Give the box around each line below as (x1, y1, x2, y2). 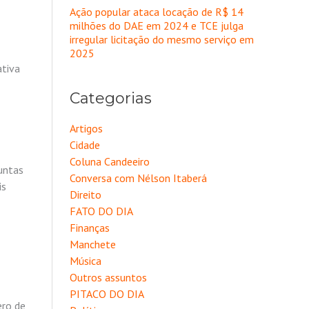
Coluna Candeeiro (70, 154, 150, 168)
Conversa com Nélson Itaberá (70, 170, 207, 185)
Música (70, 253, 101, 268)
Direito (70, 187, 101, 201)
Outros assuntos (70, 270, 147, 284)
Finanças (70, 220, 110, 235)
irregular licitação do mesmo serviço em (70, 32, 254, 46)
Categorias (70, 88, 152, 108)
